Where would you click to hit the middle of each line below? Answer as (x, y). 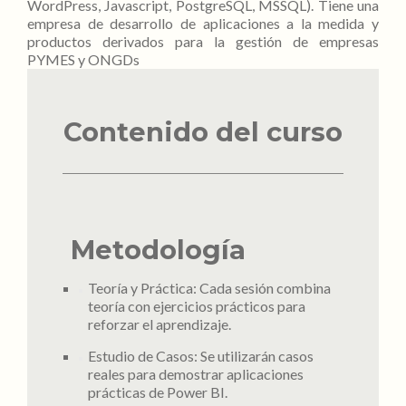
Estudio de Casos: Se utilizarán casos (200, 356)
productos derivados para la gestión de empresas (203, 41)
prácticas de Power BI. (157, 392)
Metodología (158, 250)
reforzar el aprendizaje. (159, 324)
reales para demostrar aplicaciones (195, 374)
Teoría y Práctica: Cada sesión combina (209, 288)
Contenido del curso (203, 132)
